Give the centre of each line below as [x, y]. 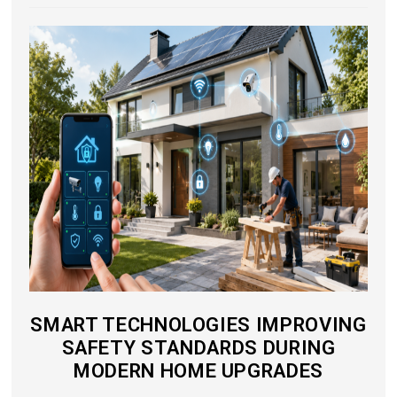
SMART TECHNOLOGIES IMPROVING [198, 325]
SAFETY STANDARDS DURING [198, 348]
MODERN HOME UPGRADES [198, 371]
